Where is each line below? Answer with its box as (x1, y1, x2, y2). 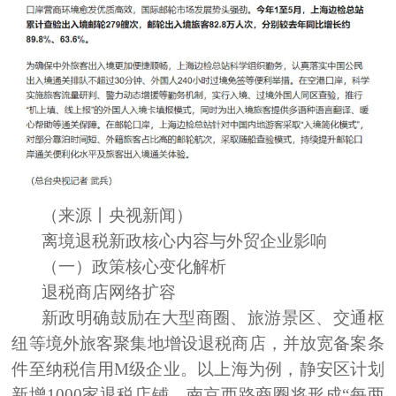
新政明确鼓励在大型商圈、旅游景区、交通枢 (42, 308, 385, 327)
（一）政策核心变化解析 (42, 256, 227, 276)
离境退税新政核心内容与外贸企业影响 (42, 231, 328, 250)
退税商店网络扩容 (42, 282, 177, 301)
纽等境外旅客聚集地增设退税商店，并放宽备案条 (11, 333, 385, 353)
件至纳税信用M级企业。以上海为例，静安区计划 (11, 359, 385, 378)
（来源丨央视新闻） (42, 205, 194, 225)
